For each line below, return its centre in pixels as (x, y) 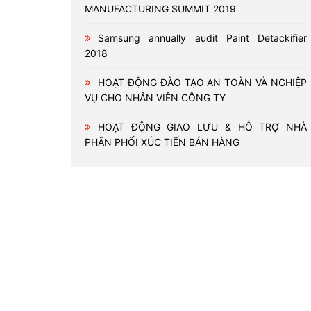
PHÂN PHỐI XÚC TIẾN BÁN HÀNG (162, 142)
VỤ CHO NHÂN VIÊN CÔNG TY (155, 98)
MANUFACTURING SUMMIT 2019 (160, 9)
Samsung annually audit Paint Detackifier (202, 38)
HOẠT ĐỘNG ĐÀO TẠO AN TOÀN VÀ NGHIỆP (202, 82)
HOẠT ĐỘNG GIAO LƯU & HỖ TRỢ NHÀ (202, 127)
